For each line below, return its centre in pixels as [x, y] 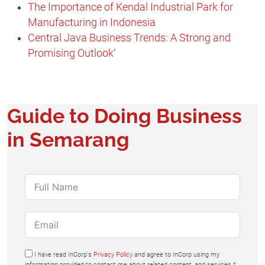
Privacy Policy [113, 254]
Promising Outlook [71, 53]
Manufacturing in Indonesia [92, 22]
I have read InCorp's [64, 254]
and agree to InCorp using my [176, 254]
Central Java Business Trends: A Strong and [129, 38]
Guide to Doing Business [125, 116]
